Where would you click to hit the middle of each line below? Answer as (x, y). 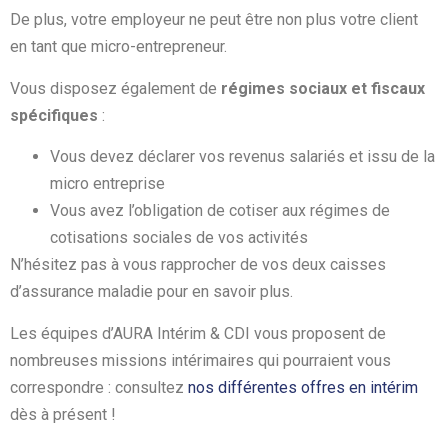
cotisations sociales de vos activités (179, 238)
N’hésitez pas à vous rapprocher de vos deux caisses (198, 265)
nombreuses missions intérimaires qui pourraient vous (200, 360)
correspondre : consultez (99, 387)
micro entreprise (107, 184)
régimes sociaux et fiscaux (323, 88)
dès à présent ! (63, 414)
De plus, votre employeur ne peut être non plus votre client (214, 20)
